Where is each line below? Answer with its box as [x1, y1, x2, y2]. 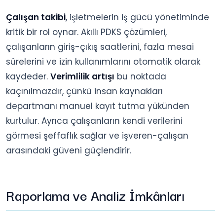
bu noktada [114, 70, 166, 82]
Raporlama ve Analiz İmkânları [6, 184, 184, 205]
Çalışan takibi [6, 11, 66, 23]
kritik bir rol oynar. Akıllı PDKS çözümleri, [6, 26, 167, 38]
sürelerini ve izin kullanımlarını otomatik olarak [6, 55, 200, 68]
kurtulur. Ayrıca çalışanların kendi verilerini [6, 114, 183, 127]
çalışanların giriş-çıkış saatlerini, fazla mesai [6, 40, 194, 53]
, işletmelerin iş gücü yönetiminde [66, 11, 209, 23]
